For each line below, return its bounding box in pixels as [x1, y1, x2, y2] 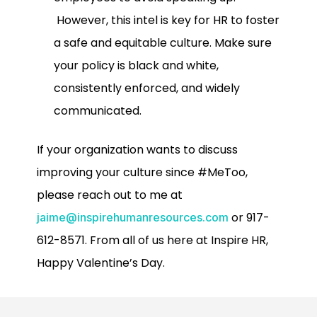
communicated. [54, 103, 142, 120]
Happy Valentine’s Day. [37, 254, 165, 271]
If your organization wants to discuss [37, 141, 238, 158]
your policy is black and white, [54, 57, 219, 74]
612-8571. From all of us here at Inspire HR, [37, 231, 268, 248]
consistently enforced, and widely [54, 80, 240, 97]
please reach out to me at [37, 186, 183, 203]
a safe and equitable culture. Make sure [54, 35, 272, 52]
